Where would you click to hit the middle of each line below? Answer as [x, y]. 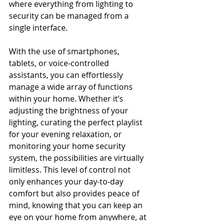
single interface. [38, 28]
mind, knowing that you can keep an [77, 205]
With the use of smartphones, [65, 51]
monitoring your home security [68, 146]
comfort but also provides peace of [75, 193]
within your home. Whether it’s [67, 99]
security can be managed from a [70, 16]
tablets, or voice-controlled [60, 63]
